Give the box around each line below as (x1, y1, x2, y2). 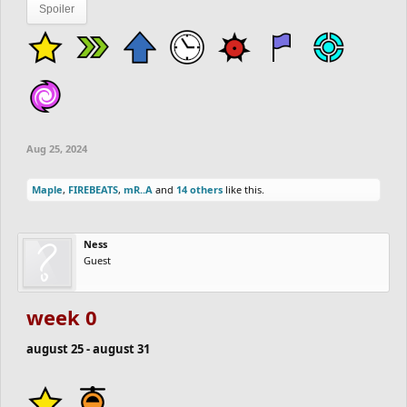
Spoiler (39, 3, 74, 15)
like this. (223, 183, 264, 196)
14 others (176, 183, 223, 196)
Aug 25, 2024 (26, 142, 87, 155)
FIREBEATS (68, 183, 118, 196)
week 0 (26, 303, 97, 331)
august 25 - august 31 (26, 341, 150, 357)
